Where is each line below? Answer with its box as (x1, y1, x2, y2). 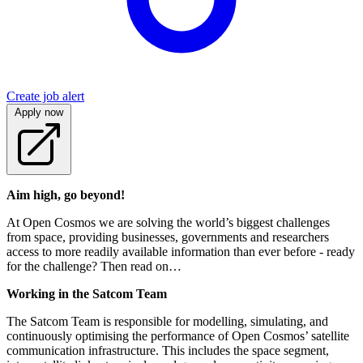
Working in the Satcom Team (6, 287, 167, 301)
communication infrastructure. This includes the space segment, (6, 344, 329, 358)
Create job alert (6, 89, 84, 104)
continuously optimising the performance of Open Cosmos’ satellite (6, 329, 349, 344)
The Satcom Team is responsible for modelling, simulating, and (6, 314, 328, 329)
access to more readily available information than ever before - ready (6, 245, 355, 259)
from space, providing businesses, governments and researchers (6, 230, 329, 245)
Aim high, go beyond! (6, 188, 125, 203)
